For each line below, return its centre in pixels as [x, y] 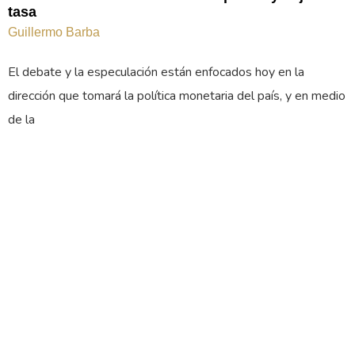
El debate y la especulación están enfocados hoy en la [156, 72]
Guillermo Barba [54, 32]
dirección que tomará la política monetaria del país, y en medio [177, 95]
